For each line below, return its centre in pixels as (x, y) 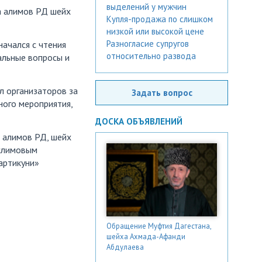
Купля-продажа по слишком (160, 19)
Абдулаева (125, 247)
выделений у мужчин (146, 7)
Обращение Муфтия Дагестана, (159, 225)
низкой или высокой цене (155, 31)
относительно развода (151, 56)
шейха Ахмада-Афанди (146, 236)
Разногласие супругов (148, 44)
